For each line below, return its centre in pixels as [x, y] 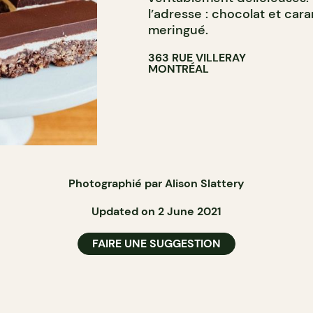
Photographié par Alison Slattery [156, 183]
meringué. [178, 30]
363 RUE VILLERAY [197, 58]
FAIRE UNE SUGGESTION [156, 243]
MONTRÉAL [178, 69]
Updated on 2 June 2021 [156, 211]
